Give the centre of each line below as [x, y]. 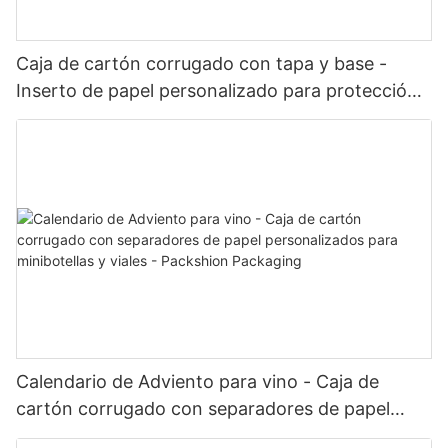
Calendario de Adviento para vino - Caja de [197, 382]
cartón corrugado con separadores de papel [203, 409]
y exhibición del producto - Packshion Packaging [222, 117]
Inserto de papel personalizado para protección [217, 90]
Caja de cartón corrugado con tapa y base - [201, 63]
